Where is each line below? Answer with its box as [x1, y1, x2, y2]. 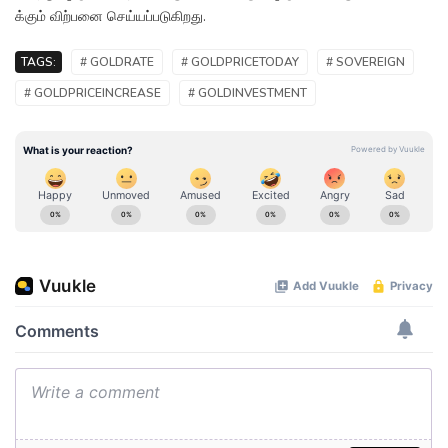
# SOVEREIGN [326, 54, 405, 71]
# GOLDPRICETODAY [181, 54, 299, 71]
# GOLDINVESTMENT [188, 85, 307, 102]
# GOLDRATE [80, 54, 154, 71]
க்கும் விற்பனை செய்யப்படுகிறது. [15, 7, 206, 27]
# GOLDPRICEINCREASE [24, 85, 161, 102]
